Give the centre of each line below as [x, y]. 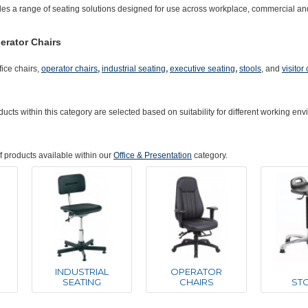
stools [250, 69]
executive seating [202, 69]
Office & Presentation [153, 155]
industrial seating [134, 69]
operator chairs [69, 69]
